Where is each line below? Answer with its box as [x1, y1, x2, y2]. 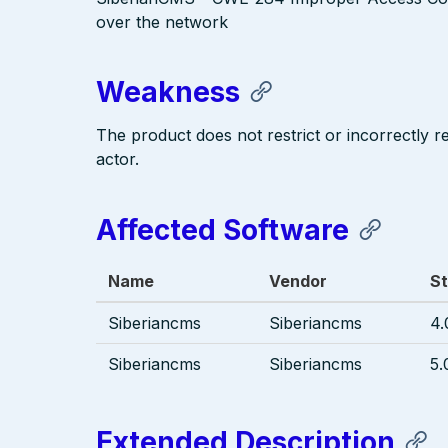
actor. [96, 149, 139, 170]
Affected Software [96, 212, 349, 247]
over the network [96, 12, 228, 32]
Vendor [269, 270, 327, 291]
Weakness [96, 75, 240, 110]
